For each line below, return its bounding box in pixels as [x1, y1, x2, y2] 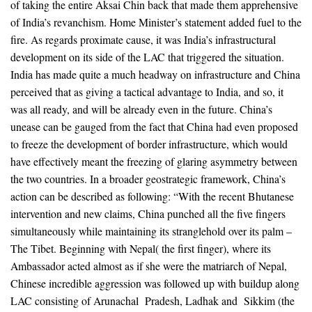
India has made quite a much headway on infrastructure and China [10, 66, 300, 81]
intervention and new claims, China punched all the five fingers [10, 205, 286, 221]
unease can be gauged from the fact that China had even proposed [10, 118, 298, 134]
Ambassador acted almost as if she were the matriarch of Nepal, [10, 258, 287, 273]
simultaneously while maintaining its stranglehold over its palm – [10, 223, 292, 238]
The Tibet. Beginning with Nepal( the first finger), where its [10, 240, 271, 256]
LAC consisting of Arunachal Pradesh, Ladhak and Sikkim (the [10, 292, 295, 308]
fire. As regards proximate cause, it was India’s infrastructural [10, 31, 276, 47]
